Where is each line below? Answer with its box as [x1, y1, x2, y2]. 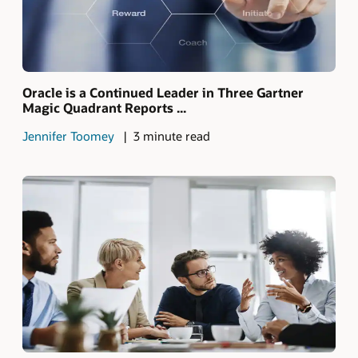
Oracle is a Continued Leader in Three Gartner [22, 84, 304, 101]
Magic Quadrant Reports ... [22, 99, 186, 117]
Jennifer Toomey [22, 128, 114, 145]
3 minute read [133, 128, 210, 145]
